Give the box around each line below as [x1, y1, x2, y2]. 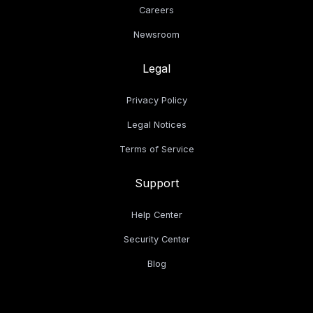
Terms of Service [119, 143, 194, 154]
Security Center [123, 233, 190, 245]
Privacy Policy [126, 94, 187, 105]
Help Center [131, 209, 182, 220]
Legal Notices [126, 119, 187, 130]
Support [134, 175, 179, 190]
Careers [139, 4, 174, 15]
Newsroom [133, 29, 180, 40]
